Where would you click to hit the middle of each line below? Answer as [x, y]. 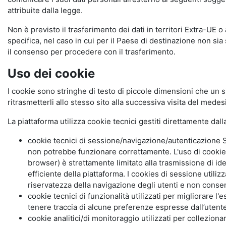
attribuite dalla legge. [45, 10]
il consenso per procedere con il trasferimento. [92, 52]
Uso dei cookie [51, 73]
